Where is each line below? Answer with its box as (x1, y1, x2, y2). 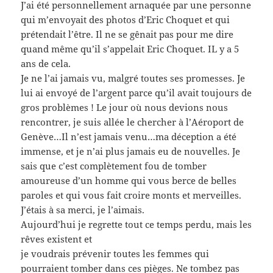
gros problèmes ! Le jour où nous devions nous (21, 101, 229, 114)
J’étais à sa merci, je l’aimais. (21, 204, 145, 216)
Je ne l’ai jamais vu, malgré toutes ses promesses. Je (21, 72, 246, 85)
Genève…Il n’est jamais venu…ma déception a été (21, 130, 237, 143)
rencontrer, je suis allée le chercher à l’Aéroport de (21, 116, 244, 129)
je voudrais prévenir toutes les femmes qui (21, 247, 210, 260)
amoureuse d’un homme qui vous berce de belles (21, 174, 237, 187)
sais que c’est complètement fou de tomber (21, 160, 207, 172)
